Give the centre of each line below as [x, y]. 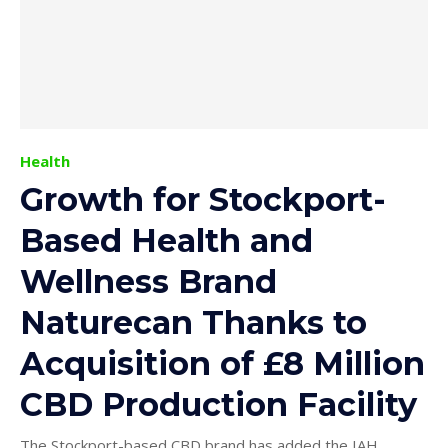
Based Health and [166, 241]
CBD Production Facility [218, 405]
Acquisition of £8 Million [222, 364]
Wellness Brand [148, 282]
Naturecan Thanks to [193, 323]
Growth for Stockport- [203, 200]
